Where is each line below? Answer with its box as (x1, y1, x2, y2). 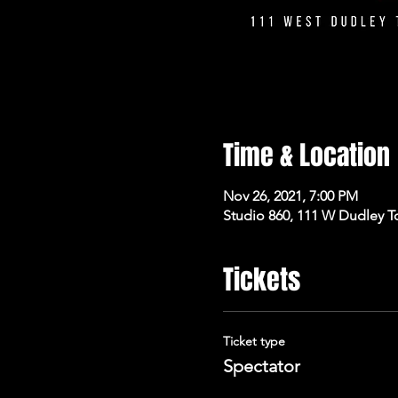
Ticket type (222, 333, 285, 350)
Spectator (222, 355, 300, 378)
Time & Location (222, 136, 390, 176)
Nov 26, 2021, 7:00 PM (222, 187, 358, 205)
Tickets (222, 260, 300, 300)
